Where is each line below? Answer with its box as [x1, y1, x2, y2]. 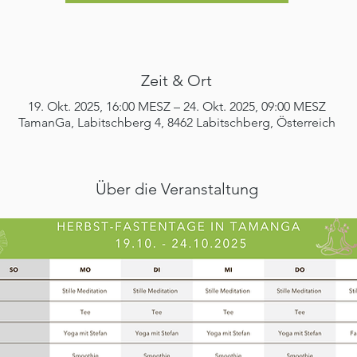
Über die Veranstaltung [95, 179, 258, 199]
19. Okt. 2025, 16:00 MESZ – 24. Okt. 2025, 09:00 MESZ [27, 99, 326, 115]
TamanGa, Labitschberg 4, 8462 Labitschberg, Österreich [18, 115, 335, 131]
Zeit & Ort [141, 71, 212, 91]
